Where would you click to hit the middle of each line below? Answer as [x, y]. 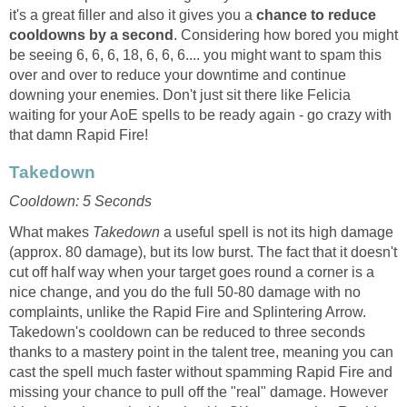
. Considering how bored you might [286, 35]
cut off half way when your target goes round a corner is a [192, 273]
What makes [51, 233]
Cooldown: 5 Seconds [80, 202]
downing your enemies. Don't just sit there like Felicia [180, 95]
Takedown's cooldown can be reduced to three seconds [187, 333]
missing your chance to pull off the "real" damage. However [199, 392]
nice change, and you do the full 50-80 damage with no [185, 293]
